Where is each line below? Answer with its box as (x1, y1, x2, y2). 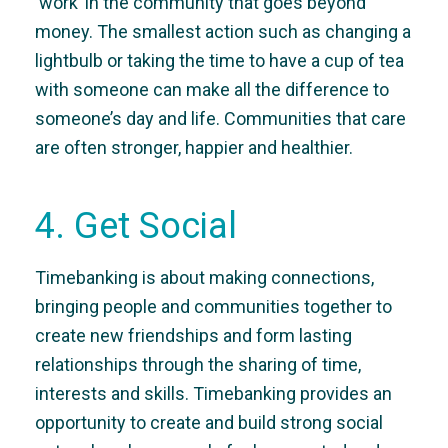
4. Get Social (35, 205, 237, 247)
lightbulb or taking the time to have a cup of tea (35, 50, 404, 71)
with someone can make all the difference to (35, 79, 389, 100)
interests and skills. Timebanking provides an (35, 383, 392, 404)
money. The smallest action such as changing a (35, 21, 411, 42)
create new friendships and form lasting (35, 325, 352, 346)
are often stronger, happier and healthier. (35, 137, 353, 158)
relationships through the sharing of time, (35, 354, 361, 375)
